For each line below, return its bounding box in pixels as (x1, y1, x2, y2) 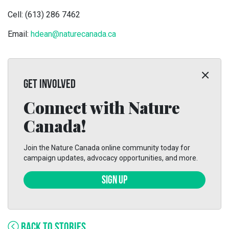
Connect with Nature (24, 96, 180, 118)
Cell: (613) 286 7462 (8, 10, 80, 19)
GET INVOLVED (24, 79, 76, 91)
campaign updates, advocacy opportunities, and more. (24, 154, 198, 162)
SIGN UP (102, 175, 127, 187)
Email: (8, 29, 31, 39)
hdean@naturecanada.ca (31, 29, 116, 39)
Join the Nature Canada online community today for (24, 144, 190, 152)
